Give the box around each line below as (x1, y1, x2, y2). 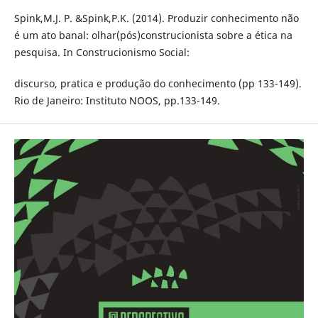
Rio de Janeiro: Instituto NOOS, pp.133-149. (13, 94, 220, 108)
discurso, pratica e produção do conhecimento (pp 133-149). (13, 77, 302, 91)
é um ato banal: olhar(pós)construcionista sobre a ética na (13, 28, 292, 43)
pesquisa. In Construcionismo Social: (13, 45, 190, 60)
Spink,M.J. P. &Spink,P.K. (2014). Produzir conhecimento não (13, 11, 299, 26)
